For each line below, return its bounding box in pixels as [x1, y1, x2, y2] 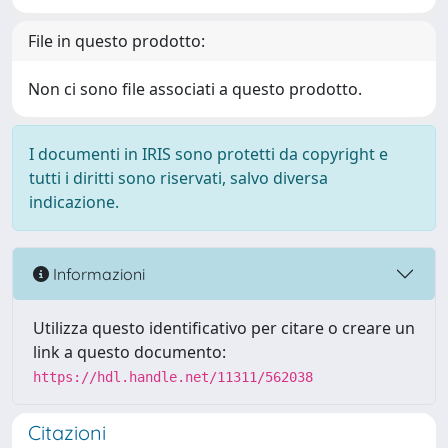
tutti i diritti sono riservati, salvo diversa [29, 167, 328, 189]
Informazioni [49, 263, 145, 284]
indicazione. [29, 191, 119, 213]
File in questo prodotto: [28, 30, 205, 52]
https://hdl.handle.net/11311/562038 [33, 369, 313, 385]
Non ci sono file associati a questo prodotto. [28, 78, 362, 100]
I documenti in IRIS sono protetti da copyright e [29, 143, 388, 165]
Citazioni [28, 420, 106, 445]
